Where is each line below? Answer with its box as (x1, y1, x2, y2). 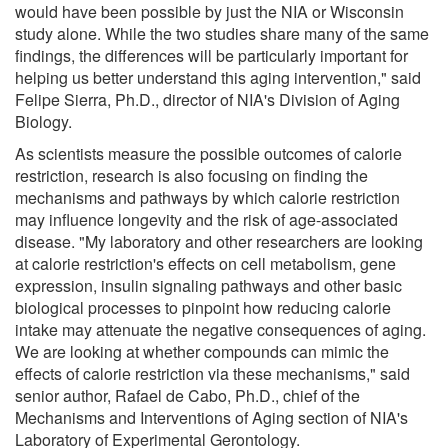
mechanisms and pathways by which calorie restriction (15, 185, 400, 209)
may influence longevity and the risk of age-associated (15, 207, 398, 231)
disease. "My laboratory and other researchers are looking (15, 229, 423, 253)
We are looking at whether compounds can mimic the (15, 339, 389, 363)
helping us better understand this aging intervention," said (15, 65, 421, 89)
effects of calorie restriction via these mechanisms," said (15, 361, 410, 385)
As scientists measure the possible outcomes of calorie (15, 141, 402, 165)
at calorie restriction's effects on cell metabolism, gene (15, 251, 396, 275)
